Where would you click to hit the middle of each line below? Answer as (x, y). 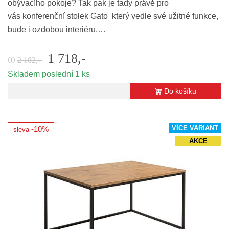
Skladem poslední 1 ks (49, 74)
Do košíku (180, 91)
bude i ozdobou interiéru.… (57, 30)
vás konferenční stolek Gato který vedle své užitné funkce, (113, 16)
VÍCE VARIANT (195, 129)
